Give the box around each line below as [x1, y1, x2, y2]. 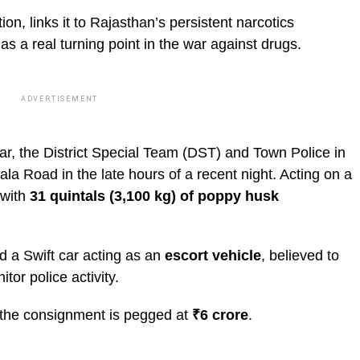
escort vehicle [165, 247, 261, 264]
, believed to [261, 247, 339, 264]
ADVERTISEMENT [20, 95, 99, 103]
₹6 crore [192, 307, 248, 323]
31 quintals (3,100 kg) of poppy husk [30, 188, 279, 204]
